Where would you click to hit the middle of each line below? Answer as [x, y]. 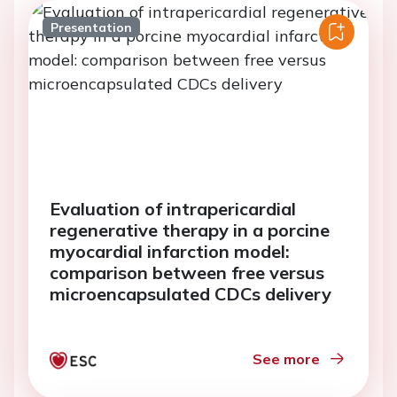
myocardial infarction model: [170, 251]
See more [286, 359]
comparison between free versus [187, 272]
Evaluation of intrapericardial [173, 209]
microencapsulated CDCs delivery [191, 294]
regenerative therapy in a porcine [190, 230]
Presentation [91, 27]
